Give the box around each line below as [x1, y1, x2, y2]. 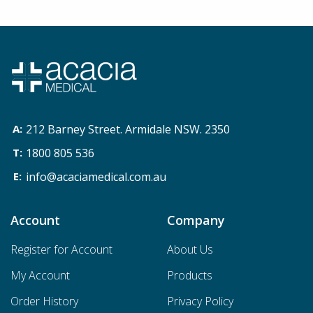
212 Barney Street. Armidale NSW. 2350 [26, 122, 230, 137]
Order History [10, 293, 78, 309]
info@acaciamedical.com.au [26, 169, 166, 184]
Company [167, 212, 225, 228]
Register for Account [10, 242, 112, 257]
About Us [167, 242, 213, 257]
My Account [10, 268, 70, 283]
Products [167, 268, 212, 283]
